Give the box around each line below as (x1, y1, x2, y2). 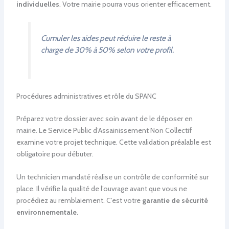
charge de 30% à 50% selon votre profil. (40, 45, 174, 55)
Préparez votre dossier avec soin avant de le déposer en (16, 113, 193, 123)
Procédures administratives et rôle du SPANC (16, 91, 156, 101)
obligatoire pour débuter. (16, 149, 94, 158)
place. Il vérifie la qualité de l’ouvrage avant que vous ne (16, 184, 187, 194)
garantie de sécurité (142, 196, 208, 205)
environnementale (16, 208, 77, 217)
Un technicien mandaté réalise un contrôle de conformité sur (16, 172, 209, 182)
